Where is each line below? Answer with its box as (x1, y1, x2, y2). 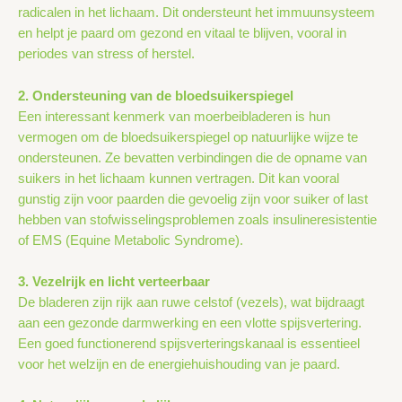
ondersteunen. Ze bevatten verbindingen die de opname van (18, 150, 367, 165)
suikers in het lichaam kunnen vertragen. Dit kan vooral (18, 170, 339, 186)
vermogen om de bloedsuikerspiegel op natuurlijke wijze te (18, 129, 358, 144)
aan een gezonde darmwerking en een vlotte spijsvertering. (18, 316, 362, 331)
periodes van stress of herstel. (18, 47, 195, 62)
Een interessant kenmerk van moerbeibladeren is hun (18, 109, 330, 124)
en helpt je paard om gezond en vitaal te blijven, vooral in (18, 26, 346, 41)
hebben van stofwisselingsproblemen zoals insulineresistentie (18, 212, 377, 227)
